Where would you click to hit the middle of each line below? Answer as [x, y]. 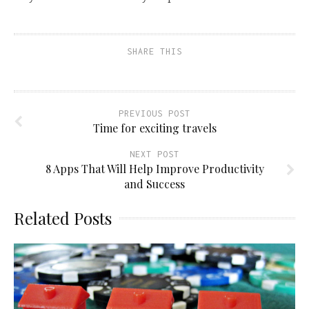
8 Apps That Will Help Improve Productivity [154, 168]
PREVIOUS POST [154, 113]
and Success [154, 183]
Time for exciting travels [154, 128]
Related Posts [63, 218]
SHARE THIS [154, 51]
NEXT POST [154, 154]
